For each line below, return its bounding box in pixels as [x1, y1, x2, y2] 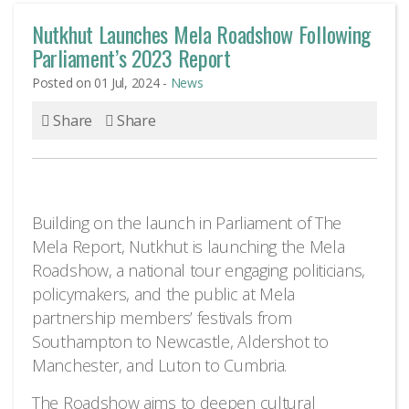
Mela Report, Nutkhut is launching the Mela [32, 236, 345, 257]
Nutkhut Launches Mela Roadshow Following [32, 17, 372, 50]
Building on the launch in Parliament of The [32, 212, 342, 234]
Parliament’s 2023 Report [32, 41, 231, 74]
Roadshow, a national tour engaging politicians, [32, 259, 365, 281]
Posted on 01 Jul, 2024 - [32, 74, 171, 91]
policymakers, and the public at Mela [32, 283, 296, 305]
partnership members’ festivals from [32, 307, 292, 329]
